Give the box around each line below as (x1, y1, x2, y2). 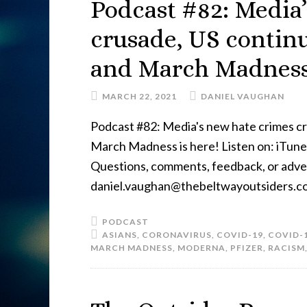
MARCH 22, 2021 (102, 91, 177, 101)
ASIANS (102, 230, 137, 240)
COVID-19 (217, 230, 263, 240)
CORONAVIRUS (142, 230, 212, 240)
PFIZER (230, 243, 263, 253)
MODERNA (177, 243, 225, 253)
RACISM (268, 243, 305, 253)
